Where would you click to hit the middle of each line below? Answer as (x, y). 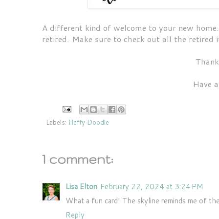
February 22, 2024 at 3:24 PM (152, 187)
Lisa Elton (81, 187)
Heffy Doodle (89, 122)
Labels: (57, 122)
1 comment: (78, 159)
